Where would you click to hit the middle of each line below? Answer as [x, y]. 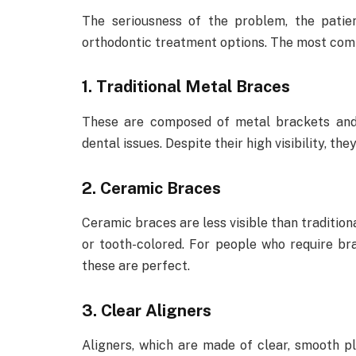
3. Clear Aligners [147, 310]
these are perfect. [136, 265]
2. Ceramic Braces [151, 188]
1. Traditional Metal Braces [186, 87]
